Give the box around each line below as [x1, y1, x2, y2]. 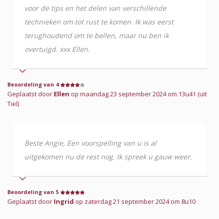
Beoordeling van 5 [7, 188, 60, 196]
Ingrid [54, 197, 74, 206]
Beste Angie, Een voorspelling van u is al [24, 138, 156, 148]
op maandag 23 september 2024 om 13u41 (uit [69, 89, 207, 98]
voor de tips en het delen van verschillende [24, 3, 166, 13]
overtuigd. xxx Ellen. [24, 44, 90, 54]
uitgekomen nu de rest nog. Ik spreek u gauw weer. [24, 152, 192, 161]
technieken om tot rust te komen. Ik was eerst [24, 17, 174, 26]
